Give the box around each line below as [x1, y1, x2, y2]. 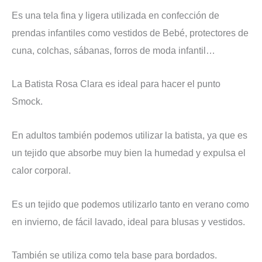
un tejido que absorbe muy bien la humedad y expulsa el [12, 147, 246, 158]
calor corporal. [12, 164, 71, 175]
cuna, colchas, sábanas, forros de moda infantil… [12, 44, 215, 56]
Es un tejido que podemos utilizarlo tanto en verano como [12, 198, 249, 209]
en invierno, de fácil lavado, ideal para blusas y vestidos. [12, 216, 245, 227]
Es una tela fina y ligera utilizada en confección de [12, 9, 219, 20]
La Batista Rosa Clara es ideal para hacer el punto [12, 78, 220, 89]
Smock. [12, 96, 43, 107]
